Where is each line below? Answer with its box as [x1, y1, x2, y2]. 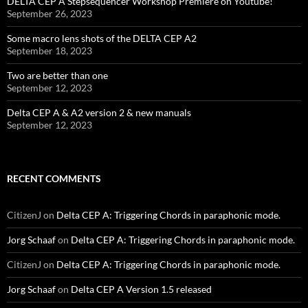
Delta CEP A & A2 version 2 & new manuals [7, 107, 191, 119]
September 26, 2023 [7, 8, 92, 20]
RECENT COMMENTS [7, 173, 101, 185]
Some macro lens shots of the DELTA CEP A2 [7, 32, 197, 45]
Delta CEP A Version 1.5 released [71, 283, 212, 296]
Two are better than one [7, 69, 108, 82]
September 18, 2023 [7, 45, 92, 57]
